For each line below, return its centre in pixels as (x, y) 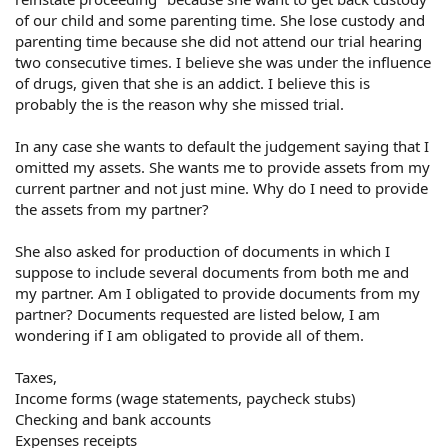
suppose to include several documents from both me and (212, 271)
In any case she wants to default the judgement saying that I (222, 145)
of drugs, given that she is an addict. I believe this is (192, 82)
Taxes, (36, 376)
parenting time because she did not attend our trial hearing (218, 40)
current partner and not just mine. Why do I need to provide (221, 187)
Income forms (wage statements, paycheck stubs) (185, 397)
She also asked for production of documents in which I (202, 250)
